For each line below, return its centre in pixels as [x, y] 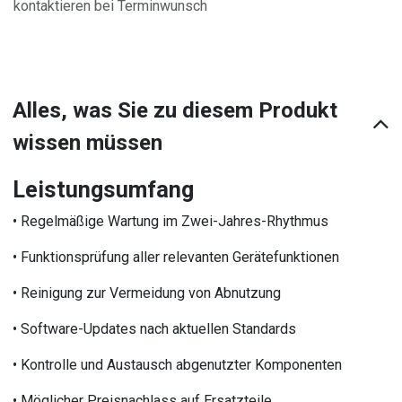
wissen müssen [88, 142]
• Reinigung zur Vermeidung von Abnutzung [147, 293]
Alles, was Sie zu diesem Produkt [175, 110]
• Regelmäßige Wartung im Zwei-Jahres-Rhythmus [171, 221]
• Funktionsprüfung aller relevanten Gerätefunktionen [176, 257]
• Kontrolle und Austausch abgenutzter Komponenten [178, 364]
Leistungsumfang [104, 189]
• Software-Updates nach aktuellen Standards [155, 328]
